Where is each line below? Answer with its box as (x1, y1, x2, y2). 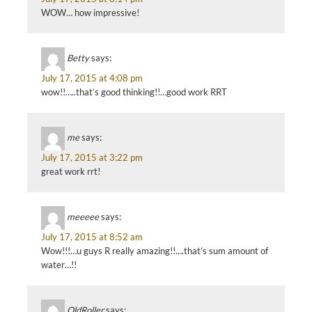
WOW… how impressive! (41, 7, 139, 18)
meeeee (67, 211, 99, 223)
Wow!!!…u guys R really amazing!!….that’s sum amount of (41, 245, 268, 256)
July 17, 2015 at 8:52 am (41, 231, 143, 242)
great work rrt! (41, 166, 100, 177)
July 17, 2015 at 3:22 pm (41, 152, 143, 163)
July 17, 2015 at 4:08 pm (41, 72, 143, 84)
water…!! (41, 259, 77, 270)
